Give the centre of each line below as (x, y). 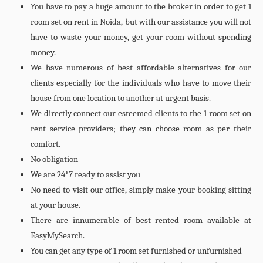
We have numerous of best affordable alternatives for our (141, 68)
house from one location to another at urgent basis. (121, 98)
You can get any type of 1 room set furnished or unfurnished (136, 251)
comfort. (45, 144)
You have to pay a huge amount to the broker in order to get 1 (141, 6)
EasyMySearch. (58, 235)
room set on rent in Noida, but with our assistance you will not (141, 22)
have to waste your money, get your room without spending (141, 37)
